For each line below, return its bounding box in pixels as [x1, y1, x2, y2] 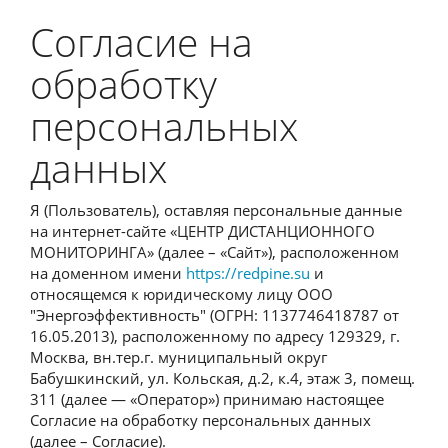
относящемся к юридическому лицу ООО [30, 283, 333, 304]
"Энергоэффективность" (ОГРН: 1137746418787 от [30, 304, 399, 325]
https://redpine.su [186, 262, 310, 283]
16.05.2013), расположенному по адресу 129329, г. [30, 325, 400, 346]
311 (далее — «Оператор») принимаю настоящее [30, 388, 384, 409]
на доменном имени [30, 262, 186, 283]
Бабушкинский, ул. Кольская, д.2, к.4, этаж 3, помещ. [30, 367, 415, 388]
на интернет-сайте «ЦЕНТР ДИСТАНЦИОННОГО [30, 220, 375, 241]
